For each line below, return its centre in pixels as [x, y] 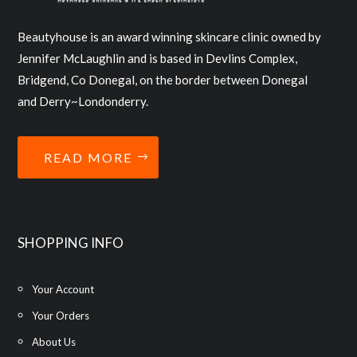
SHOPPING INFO [71, 243]
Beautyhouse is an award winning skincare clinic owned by [170, 37]
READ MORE [88, 158]
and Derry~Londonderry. [83, 102]
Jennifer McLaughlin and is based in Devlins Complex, [158, 59]
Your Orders [61, 316]
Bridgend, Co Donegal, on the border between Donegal [163, 80]
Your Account [63, 290]
